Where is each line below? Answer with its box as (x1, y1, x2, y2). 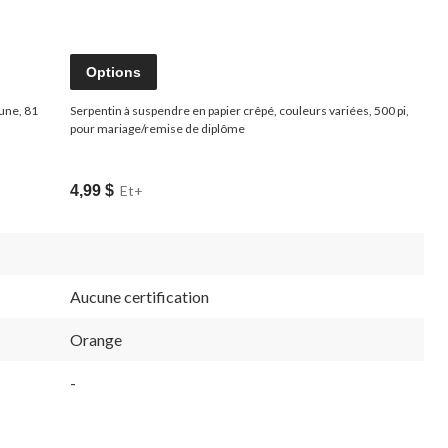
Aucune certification (70, 286, 209, 306)
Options (86, 63, 141, 80)
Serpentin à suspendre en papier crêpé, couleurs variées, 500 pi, (70, 102, 409, 118)
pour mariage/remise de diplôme (70, 120, 245, 136)
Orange (70, 329, 122, 349)
